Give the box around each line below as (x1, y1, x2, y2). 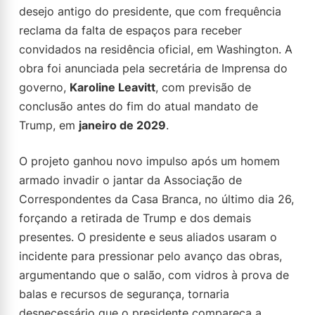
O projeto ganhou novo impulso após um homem (19, 154, 280, 168)
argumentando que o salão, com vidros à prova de (19, 268, 289, 282)
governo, (19, 80, 70, 94)
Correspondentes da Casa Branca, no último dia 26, (19, 192, 294, 206)
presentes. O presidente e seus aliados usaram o (19, 230, 277, 244)
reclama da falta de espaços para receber (19, 23, 242, 37)
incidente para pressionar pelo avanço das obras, (19, 249, 282, 263)
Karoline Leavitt (70, 80, 155, 94)
